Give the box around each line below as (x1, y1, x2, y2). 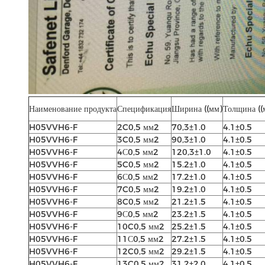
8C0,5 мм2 (117, 196, 159, 207)
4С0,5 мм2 (117, 147, 159, 157)
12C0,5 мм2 (117, 246, 164, 257)
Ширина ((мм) (172, 104, 222, 114)
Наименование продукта (29, 104, 117, 114)
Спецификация (117, 104, 171, 114)
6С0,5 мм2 (117, 172, 159, 182)
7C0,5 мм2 (117, 184, 159, 195)
